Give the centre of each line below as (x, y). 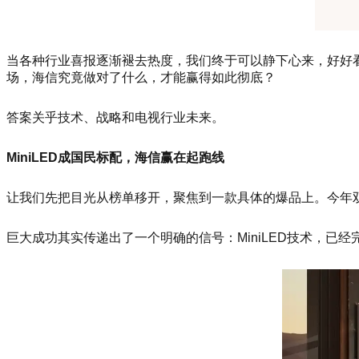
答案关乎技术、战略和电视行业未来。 (115, 118)
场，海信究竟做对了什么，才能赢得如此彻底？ (141, 78)
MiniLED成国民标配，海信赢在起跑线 (115, 157)
